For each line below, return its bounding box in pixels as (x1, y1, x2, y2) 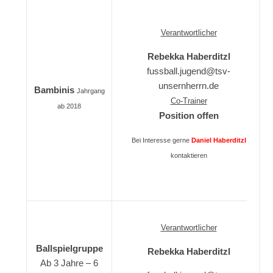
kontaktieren (170, 152, 207, 159)
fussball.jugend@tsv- (147, 66, 230, 76)
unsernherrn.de (158, 80, 219, 91)
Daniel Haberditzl (191, 136, 246, 144)
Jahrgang (76, 87, 105, 94)
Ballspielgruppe (35, 243, 103, 253)
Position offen (158, 110, 219, 121)
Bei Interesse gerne (131, 136, 191, 144)
